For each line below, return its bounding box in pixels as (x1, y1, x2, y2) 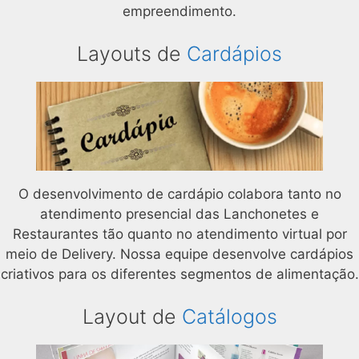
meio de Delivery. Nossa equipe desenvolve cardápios (6, 245, 353, 262)
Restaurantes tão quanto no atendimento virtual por (12, 225, 347, 242)
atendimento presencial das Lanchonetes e (40, 205, 319, 222)
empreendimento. (123, 2, 236, 19)
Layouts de (77, 42, 187, 67)
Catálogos (181, 305, 277, 329)
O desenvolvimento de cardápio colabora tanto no (18, 185, 341, 202)
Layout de (82, 305, 182, 329)
